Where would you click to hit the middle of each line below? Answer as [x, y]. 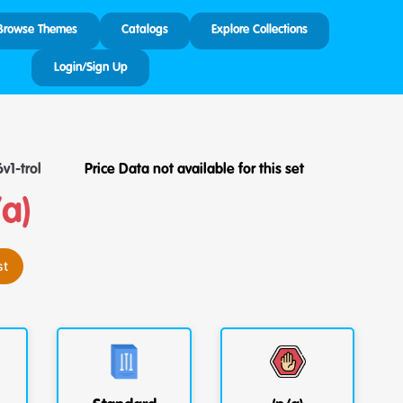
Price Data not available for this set [194, 170]
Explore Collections [260, 31]
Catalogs [144, 31]
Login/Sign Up [90, 67]
